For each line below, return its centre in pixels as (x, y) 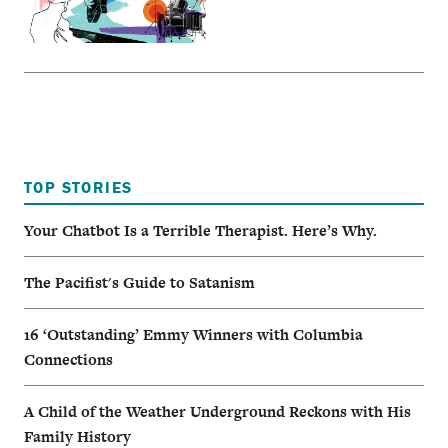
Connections (68, 359)
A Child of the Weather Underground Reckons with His (217, 411)
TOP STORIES (78, 187)
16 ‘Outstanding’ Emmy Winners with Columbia (193, 334)
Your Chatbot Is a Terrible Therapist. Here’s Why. (200, 230)
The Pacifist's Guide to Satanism (139, 282)
